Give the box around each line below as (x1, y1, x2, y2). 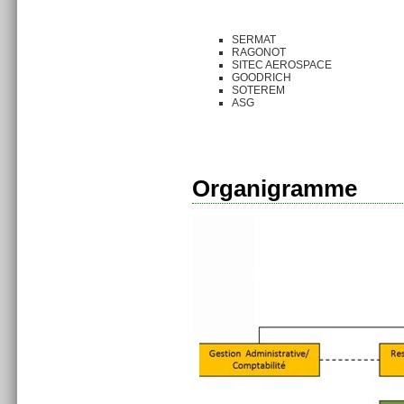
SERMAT (232, 33, 276, 46)
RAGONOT (232, 46, 286, 59)
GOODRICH (232, 71, 291, 84)
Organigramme (192, 175, 357, 202)
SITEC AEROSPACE (232, 59, 332, 71)
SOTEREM (232, 84, 285, 96)
